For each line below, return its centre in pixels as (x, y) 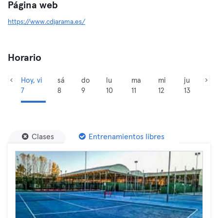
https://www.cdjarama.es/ (46, 22)
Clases (43, 137)
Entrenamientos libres (127, 137)
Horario (25, 58)
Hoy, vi (32, 81)
